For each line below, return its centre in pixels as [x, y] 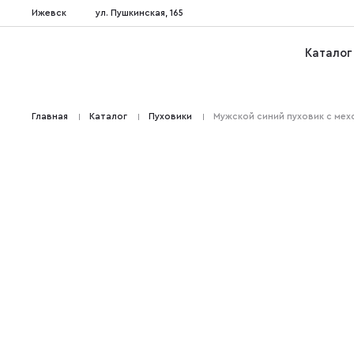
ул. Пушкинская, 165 [140, 13]
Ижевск [49, 13]
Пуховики [171, 117]
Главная [50, 117]
